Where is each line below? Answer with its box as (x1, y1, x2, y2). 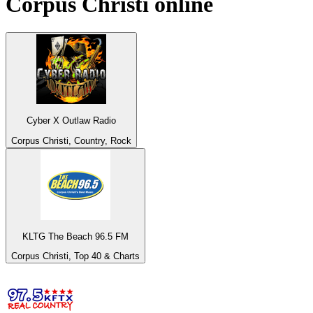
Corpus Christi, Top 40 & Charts (11, 251, 140, 262)
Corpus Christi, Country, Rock (11, 135, 131, 146)
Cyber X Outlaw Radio (27, 115, 116, 126)
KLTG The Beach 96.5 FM (22, 231, 129, 242)
